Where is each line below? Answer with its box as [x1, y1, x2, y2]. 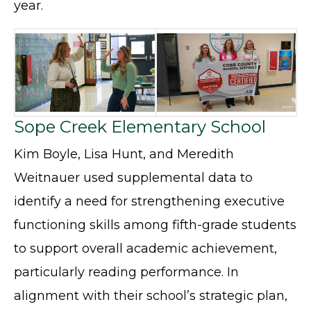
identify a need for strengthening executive [14, 194, 285, 210]
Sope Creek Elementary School [14, 117, 266, 137]
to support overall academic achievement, [14, 241, 277, 257]
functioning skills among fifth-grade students [14, 217, 296, 233]
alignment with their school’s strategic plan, [14, 288, 287, 304]
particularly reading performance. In [14, 264, 239, 280]
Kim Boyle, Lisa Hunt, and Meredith [14, 146, 234, 162]
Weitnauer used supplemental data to [14, 170, 253, 186]
